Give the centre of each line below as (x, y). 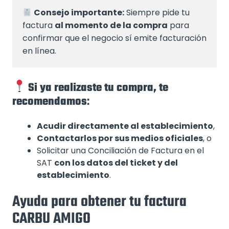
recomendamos (50, 101)
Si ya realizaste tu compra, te (98, 88)
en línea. (39, 51)
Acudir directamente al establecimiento (125, 126)
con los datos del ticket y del (116, 163)
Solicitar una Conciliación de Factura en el (120, 151)
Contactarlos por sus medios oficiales (120, 139)
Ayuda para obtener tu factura (99, 202)
